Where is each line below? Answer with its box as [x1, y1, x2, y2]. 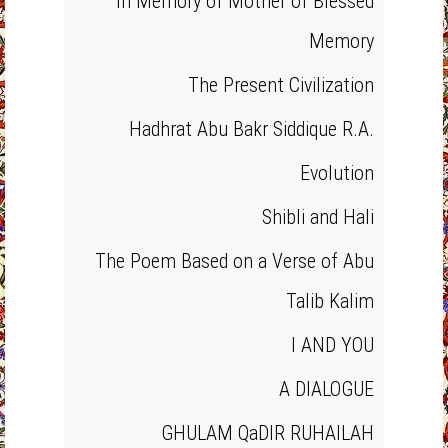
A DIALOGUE [279, 377, 374, 401]
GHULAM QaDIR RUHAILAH [161, 421, 374, 445]
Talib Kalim [286, 289, 374, 313]
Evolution [300, 161, 374, 185]
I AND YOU [291, 333, 374, 357]
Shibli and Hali [262, 205, 374, 229]
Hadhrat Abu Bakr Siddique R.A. [129, 117, 374, 141]
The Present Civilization [188, 73, 374, 97]
